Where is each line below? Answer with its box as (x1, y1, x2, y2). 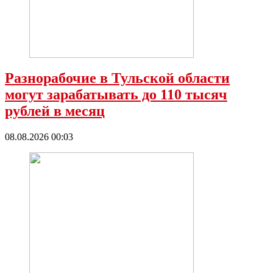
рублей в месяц (5, 103, 105, 119)
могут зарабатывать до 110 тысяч (5, 87, 227, 103)
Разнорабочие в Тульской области (5, 70, 230, 87)
